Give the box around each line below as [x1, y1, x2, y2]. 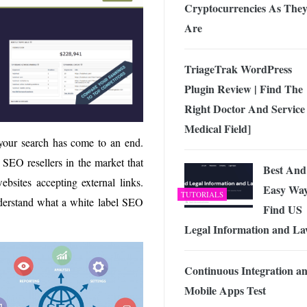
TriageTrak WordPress [184, 60, 292, 77]
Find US [263, 201, 302, 217]
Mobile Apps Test [184, 282, 266, 298]
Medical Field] [184, 120, 251, 136]
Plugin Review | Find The [184, 80, 303, 97]
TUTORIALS [181, 188, 223, 199]
